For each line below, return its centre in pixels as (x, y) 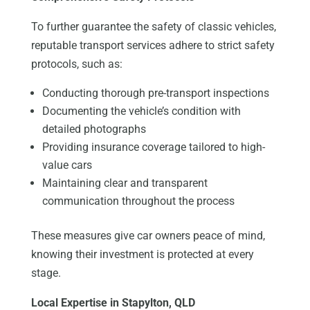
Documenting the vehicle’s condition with (141, 111)
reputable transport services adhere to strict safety (153, 46)
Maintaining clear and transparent (125, 183)
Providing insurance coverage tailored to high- (153, 147)
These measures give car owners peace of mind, (148, 236)
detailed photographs (94, 129)
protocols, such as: (76, 64)
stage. (46, 273)
